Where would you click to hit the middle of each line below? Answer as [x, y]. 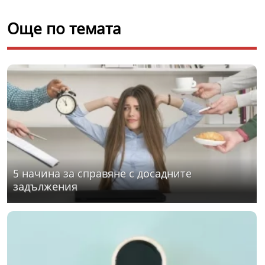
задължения [45, 187]
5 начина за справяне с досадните [102, 174]
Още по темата [64, 29]
